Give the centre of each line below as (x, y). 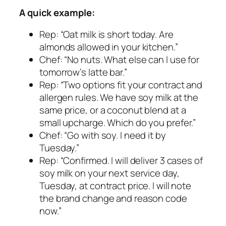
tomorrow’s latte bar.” (83, 72)
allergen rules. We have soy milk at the (119, 98)
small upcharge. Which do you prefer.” (118, 123)
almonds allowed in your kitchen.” (109, 47)
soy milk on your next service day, (109, 173)
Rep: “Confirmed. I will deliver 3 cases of (121, 161)
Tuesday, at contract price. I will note (116, 186)
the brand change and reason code (113, 199)
